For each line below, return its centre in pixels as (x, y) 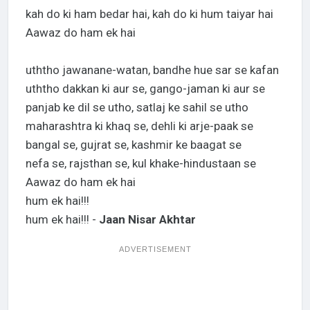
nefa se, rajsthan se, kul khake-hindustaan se (140, 164)
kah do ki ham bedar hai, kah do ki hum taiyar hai (149, 14)
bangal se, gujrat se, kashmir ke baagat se (133, 145)
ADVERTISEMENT (155, 249)
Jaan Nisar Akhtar (147, 220)
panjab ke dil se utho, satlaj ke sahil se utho (137, 108)
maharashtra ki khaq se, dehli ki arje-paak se (139, 126)
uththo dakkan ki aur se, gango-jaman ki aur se (145, 89)
